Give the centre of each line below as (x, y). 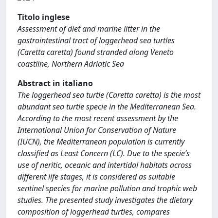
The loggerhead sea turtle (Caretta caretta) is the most (109, 95)
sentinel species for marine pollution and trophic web (107, 188)
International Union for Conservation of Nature (97, 130)
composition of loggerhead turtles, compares (94, 212)
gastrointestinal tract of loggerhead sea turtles (96, 40)
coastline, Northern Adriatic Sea (71, 64)
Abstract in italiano (55, 83)
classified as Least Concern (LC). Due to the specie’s (104, 153)
